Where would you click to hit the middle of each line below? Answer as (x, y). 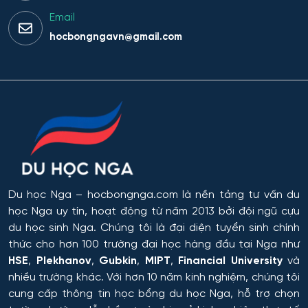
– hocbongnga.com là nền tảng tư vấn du (186, 195)
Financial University (230, 261)
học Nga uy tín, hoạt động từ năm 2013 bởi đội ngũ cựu (154, 211)
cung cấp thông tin (62, 294)
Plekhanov (64, 261)
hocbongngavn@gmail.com (116, 37)
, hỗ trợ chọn (265, 294)
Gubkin (118, 261)
